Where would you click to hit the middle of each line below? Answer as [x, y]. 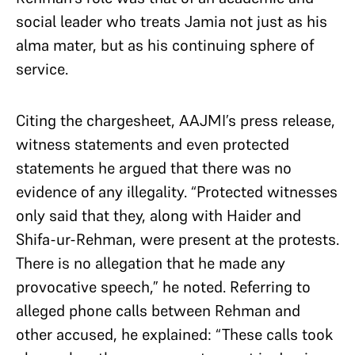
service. [42, 69]
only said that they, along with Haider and [158, 216]
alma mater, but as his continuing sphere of [165, 45]
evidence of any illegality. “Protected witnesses [177, 192]
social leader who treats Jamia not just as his [172, 21]
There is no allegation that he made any [151, 263]
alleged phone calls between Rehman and [158, 311]
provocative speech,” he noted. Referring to [163, 287]
